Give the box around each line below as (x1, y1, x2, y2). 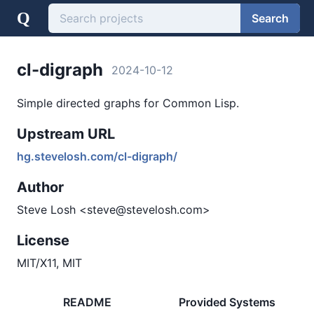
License (17, 232, 69, 249)
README (62, 295, 111, 309)
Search (252, 11, 289, 25)
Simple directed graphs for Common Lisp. (17, 96, 239, 110)
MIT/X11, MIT (17, 256, 82, 270)
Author (17, 179, 64, 196)
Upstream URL (17, 125, 115, 142)
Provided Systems (179, 295, 275, 309)
